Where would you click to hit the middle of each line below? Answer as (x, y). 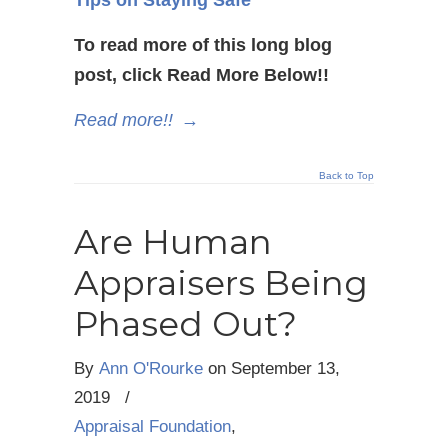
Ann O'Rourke (151, 368)
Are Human (173, 241)
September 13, (285, 368)
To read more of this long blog (203, 44)
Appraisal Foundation (152, 426)
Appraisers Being (221, 282)
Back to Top (346, 175)
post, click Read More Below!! (201, 74)
